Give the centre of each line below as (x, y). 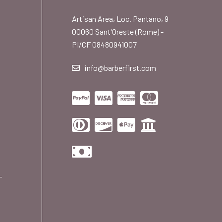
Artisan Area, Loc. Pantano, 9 (120, 19)
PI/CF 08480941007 (105, 45)
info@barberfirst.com (121, 68)
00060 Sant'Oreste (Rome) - (118, 32)
